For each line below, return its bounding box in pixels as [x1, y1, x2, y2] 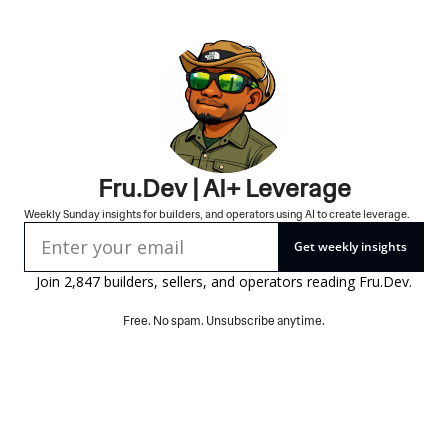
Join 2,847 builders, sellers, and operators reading [36, 272, 359, 292]
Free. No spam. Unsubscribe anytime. [123, 313, 325, 330]
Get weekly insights [294, 238, 407, 256]
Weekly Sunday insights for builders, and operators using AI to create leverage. [24, 206, 410, 223]
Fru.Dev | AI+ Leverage [97, 171, 351, 206]
